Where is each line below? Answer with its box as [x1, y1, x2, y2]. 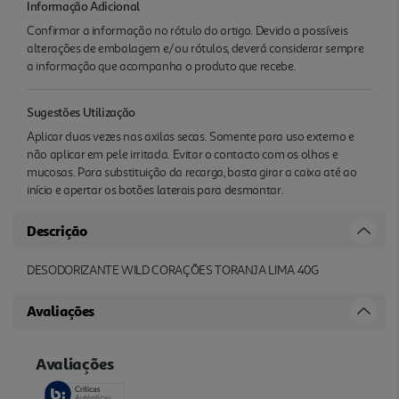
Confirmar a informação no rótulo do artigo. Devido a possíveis [27, 22, 348, 38]
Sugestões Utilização [27, 103, 136, 119]
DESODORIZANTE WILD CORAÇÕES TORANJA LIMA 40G [27, 262, 319, 278]
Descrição [27, 221, 87, 240]
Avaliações [27, 301, 94, 320]
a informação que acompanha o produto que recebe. [27, 58, 297, 74]
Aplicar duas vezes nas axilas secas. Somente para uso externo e [27, 128, 354, 144]
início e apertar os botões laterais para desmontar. [27, 182, 284, 198]
